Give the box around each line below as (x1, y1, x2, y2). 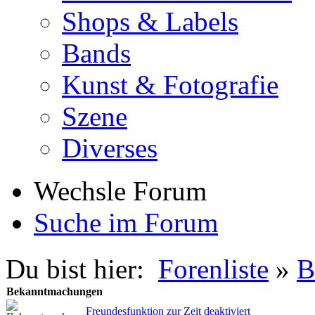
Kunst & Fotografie (62, 69, 278, 100)
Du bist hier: (6, 254, 158, 285)
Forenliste (158, 254, 269, 285)
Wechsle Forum (34, 175, 207, 206)
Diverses (62, 132, 157, 163)
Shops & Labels (62, 6, 238, 37)
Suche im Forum (34, 207, 218, 238)
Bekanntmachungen (6, 285, 103, 298)
